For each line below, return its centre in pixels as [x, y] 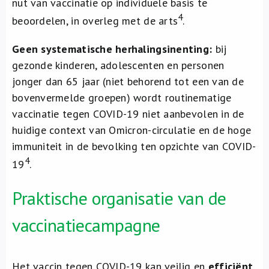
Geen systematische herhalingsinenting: [112, 49]
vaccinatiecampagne [86, 225]
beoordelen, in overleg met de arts [95, 21]
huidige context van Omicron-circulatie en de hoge [132, 130]
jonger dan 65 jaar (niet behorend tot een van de [128, 81]
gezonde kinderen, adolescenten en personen [118, 65]
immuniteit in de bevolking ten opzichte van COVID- [134, 146]
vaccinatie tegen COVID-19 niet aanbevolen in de [128, 114]
